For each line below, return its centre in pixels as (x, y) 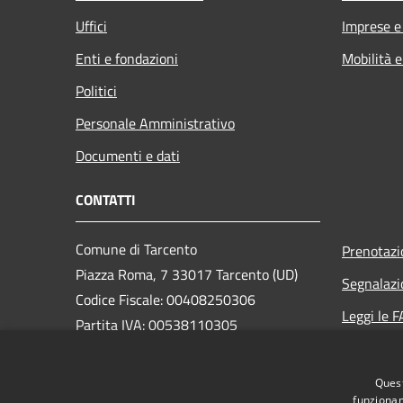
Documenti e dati (128, 155)
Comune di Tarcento (136, 249)
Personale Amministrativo (155, 123)
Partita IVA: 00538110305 (157, 324)
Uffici (91, 26)
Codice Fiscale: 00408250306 (166, 299)
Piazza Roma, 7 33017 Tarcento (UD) (188, 274)
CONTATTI (106, 199)
